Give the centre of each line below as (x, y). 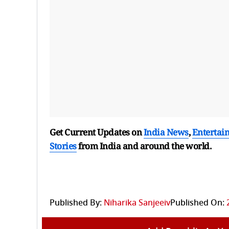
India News (166, 132)
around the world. (175, 146)
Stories (63, 146)
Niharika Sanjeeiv (137, 203)
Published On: (197, 203)
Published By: (76, 203)
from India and (108, 146)
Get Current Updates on (97, 132)
